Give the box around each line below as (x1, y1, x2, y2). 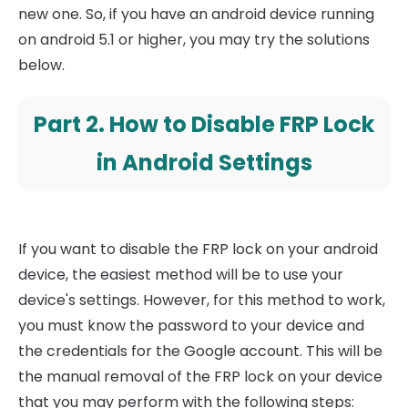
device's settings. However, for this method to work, (18, 290, 385, 311)
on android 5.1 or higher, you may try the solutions (18, 29, 370, 50)
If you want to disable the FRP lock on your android (18, 239, 378, 260)
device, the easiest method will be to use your (18, 264, 343, 285)
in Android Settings (96, 148, 312, 178)
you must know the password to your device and (18, 315, 364, 336)
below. (18, 55, 65, 76)
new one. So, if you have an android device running (18, 4, 374, 25)
